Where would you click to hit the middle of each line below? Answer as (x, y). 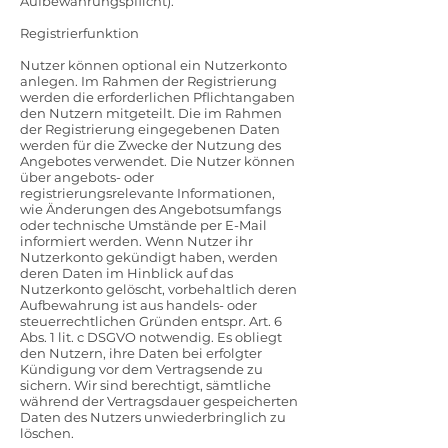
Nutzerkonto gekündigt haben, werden (149, 257)
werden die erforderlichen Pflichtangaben (157, 97)
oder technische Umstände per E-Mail (143, 225)
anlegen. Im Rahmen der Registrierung (148, 81)
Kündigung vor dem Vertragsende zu (141, 369)
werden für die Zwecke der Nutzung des (150, 145)
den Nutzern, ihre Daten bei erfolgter (141, 353)
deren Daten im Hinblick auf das (126, 273)
